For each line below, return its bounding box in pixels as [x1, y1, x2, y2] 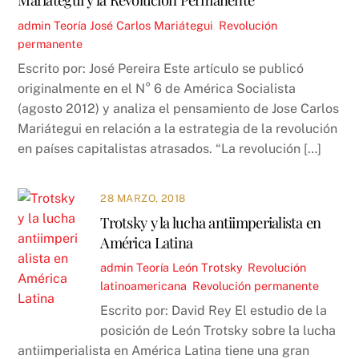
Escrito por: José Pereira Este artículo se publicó [18, 60, 305, 76]
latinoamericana [100, 279, 188, 293]
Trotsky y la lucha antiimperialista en [100, 212, 321, 232]
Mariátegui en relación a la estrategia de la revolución [18, 120, 338, 136]
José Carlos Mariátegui [90, 18, 214, 32]
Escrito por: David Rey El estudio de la [100, 303, 328, 319]
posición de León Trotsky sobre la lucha [100, 323, 337, 339]
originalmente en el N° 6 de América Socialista [18, 80, 296, 96]
